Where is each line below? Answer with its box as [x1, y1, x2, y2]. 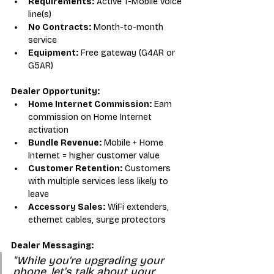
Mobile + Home [102, 137, 166, 148]
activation [28, 124, 68, 135]
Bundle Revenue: [28, 137, 102, 148]
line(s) [28, 9, 51, 20]
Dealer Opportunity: [11, 86, 100, 97]
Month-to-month [91, 21, 166, 32]
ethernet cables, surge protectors [28, 214, 166, 225]
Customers [122, 163, 173, 174]
